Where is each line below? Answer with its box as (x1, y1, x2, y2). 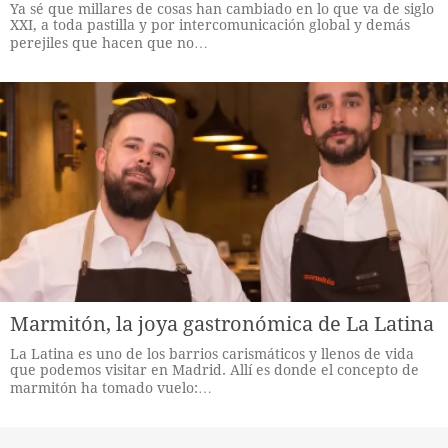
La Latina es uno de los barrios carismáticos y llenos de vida (10, 346, 414, 362)
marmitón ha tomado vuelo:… (10, 380, 212, 396)
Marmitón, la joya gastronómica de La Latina (10, 312, 434, 336)
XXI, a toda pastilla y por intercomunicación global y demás (10, 17, 410, 33)
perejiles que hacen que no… (10, 35, 208, 51)
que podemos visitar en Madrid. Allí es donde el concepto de (10, 362, 419, 378)
